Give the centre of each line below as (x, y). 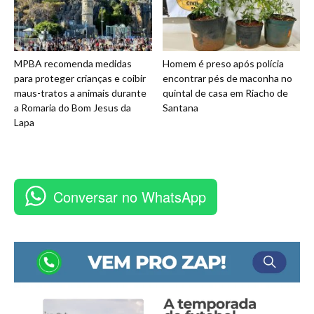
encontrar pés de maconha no (227, 78)
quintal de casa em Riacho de (225, 93)
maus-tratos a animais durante (80, 93)
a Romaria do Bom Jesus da (73, 108)
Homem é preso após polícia (223, 64)
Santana (180, 108)
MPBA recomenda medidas (73, 64)
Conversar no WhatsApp (130, 197)
